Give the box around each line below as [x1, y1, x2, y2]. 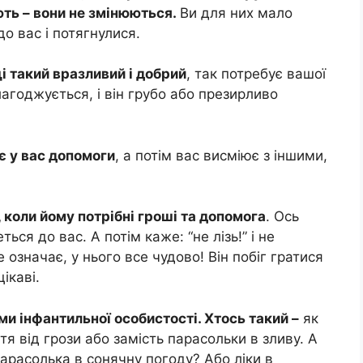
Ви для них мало [180, 4, 293, 21]
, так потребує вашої [186, 66, 326, 83]
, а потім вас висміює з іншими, [115, 147, 327, 164]
